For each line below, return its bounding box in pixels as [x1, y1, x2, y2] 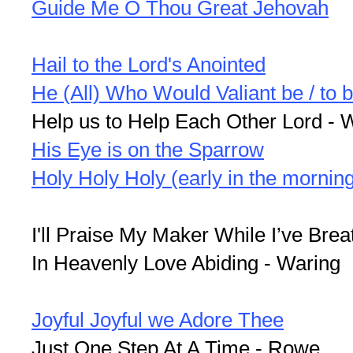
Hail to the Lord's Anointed [32, 52, 266, 76]
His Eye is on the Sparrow [32, 137, 264, 162]
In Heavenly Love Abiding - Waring [32, 251, 340, 275]
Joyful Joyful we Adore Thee [32, 307, 284, 332]
